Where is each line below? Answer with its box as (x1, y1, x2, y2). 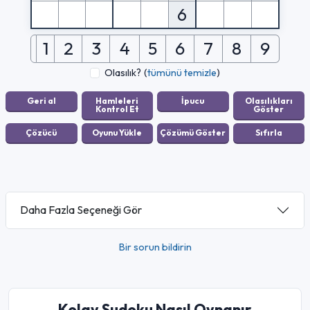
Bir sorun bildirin (118, 240, 192, 253)
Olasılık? (104, 66, 142, 79)
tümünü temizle (147, 66, 217, 79)
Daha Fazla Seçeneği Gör (20, 203, 142, 217)
